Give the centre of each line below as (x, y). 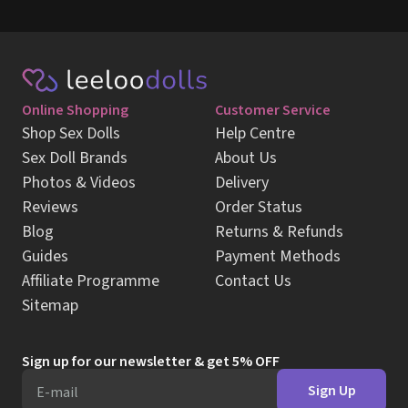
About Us (246, 158)
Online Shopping (75, 110)
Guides (45, 256)
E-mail (57, 393)
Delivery (242, 183)
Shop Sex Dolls (71, 133)
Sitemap (50, 306)
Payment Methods (278, 256)
